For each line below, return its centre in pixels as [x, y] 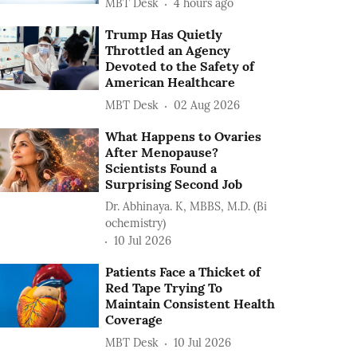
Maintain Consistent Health [190, 303]
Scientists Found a [161, 168]
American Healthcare [171, 82]
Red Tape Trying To [164, 287]
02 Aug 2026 [207, 106]
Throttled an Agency [168, 50]
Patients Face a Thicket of [183, 271]
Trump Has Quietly [164, 34]
